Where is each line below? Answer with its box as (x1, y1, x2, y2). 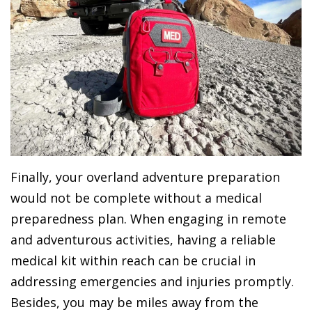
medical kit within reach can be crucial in (10, 252, 256, 270)
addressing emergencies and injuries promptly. (10, 273, 294, 290)
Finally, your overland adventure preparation (10, 169, 280, 186)
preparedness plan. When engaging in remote (10, 210, 286, 228)
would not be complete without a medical (10, 189, 262, 207)
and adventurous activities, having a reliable (10, 231, 276, 249)
